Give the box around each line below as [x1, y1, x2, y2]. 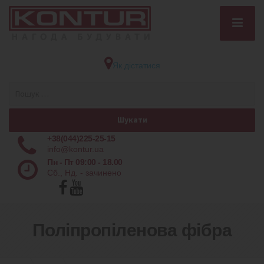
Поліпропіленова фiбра [32, 220, 232, 240]
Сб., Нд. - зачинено [47, 167, 121, 177]
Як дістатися [112, 61, 160, 70]
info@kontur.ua [47, 144, 104, 154]
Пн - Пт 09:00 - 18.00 [47, 157, 123, 167]
